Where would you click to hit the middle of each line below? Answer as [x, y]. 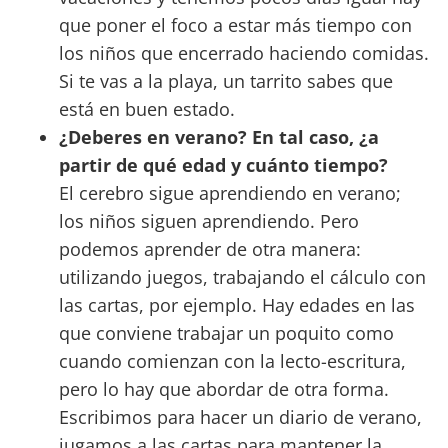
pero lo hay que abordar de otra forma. [223, 389]
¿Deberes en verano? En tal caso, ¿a [218, 137]
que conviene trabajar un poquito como [226, 333]
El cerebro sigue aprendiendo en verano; [229, 193]
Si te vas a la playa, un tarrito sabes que [225, 81]
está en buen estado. [146, 109]
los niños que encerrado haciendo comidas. [243, 53]
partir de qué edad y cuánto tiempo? [223, 165]
